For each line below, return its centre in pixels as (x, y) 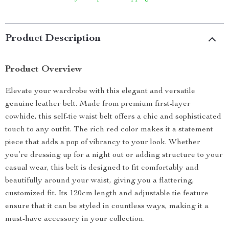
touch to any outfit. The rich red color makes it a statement (109, 130)
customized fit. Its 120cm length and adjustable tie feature (107, 194)
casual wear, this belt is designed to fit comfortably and (102, 168)
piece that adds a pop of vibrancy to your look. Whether (103, 143)
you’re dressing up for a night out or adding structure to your (114, 155)
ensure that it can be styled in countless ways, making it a (107, 207)
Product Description (53, 39)
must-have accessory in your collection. (75, 219)
